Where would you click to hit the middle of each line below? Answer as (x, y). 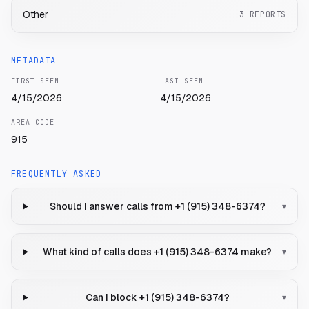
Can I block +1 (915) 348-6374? (157, 298)
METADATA (34, 61)
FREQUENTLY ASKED (57, 174)
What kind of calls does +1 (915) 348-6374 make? (158, 252)
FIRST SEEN (35, 81)
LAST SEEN (182, 81)
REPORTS (268, 15)
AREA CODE (33, 123)
